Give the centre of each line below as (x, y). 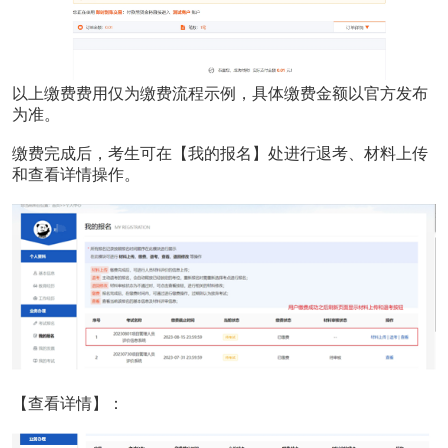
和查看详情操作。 (75, 175)
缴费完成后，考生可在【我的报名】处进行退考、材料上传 (219, 154)
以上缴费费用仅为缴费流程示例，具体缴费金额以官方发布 (219, 94)
